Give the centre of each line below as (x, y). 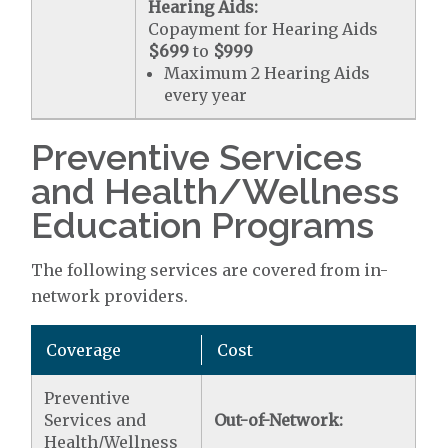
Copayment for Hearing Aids (263, 29)
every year (206, 95)
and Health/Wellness (215, 191)
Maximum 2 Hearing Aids (267, 73)
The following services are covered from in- (210, 270)
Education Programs (203, 225)
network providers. (110, 296)
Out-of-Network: (279, 420)
